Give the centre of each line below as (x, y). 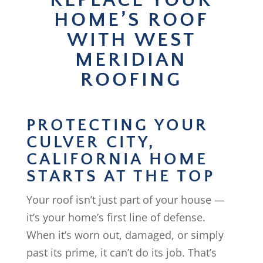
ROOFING (131, 80)
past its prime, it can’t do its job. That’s (121, 252)
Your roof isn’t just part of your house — (125, 200)
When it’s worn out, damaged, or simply (125, 235)
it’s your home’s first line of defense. (116, 217)
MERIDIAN (131, 60)
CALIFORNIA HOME (117, 159)
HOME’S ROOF (131, 20)
